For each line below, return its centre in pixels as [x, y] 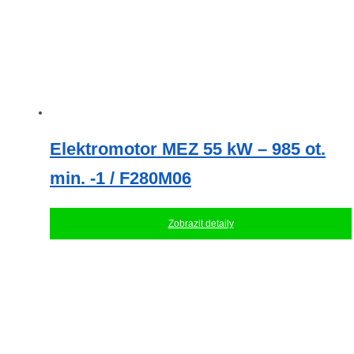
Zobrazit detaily [201, 223]
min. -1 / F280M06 [121, 179]
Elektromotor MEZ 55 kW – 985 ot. [188, 149]
